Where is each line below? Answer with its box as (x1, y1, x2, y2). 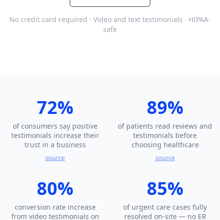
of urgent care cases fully (123, 202, 207, 212)
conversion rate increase (14, 202, 96, 212)
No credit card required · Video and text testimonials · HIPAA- (9, 15, 211, 24)
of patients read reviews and (118, 121, 212, 131)
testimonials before (133, 131, 197, 140)
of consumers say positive (12, 121, 98, 131)
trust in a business (24, 140, 86, 149)
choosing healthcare (131, 140, 199, 149)
